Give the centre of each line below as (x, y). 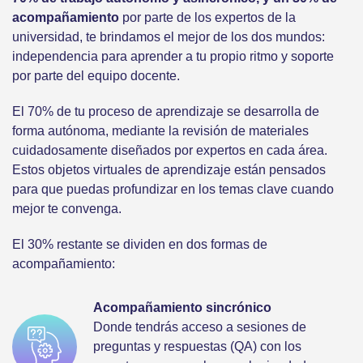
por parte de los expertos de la (207, 18)
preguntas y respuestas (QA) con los (197, 347)
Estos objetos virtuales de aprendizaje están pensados (169, 170)
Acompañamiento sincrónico (182, 308)
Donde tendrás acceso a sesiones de (200, 327)
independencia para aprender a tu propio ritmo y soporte (173, 57)
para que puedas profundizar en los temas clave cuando (173, 190)
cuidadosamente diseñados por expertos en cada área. (170, 151)
